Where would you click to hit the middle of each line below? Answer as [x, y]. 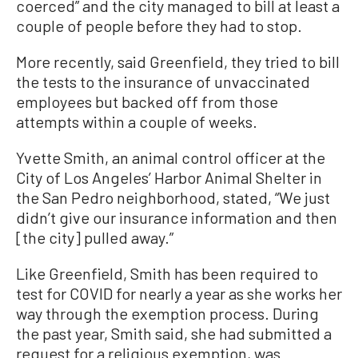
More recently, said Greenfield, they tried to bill [178, 62]
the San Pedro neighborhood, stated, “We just [173, 198]
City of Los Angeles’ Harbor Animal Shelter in [169, 178]
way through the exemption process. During [167, 314]
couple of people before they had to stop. [159, 26]
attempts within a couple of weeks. [137, 122]
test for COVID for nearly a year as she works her [179, 294]
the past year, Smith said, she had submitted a [174, 334]
